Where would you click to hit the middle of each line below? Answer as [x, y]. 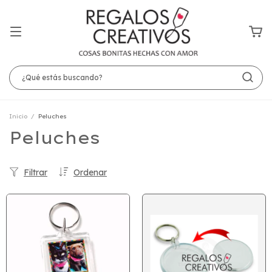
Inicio [18, 116]
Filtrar [36, 172]
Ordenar [90, 172]
